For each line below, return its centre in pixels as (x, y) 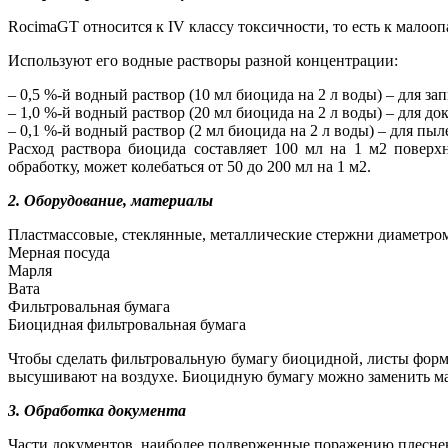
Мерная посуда (59, 252)
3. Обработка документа (97, 410)
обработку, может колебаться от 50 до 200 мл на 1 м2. (189, 166)
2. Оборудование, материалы (110, 200)
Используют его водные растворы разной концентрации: (203, 60)
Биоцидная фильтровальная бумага (127, 324)
